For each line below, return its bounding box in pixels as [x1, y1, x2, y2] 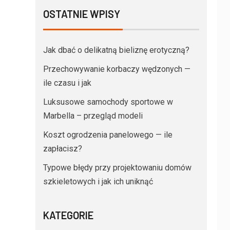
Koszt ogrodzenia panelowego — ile [43, 129, 172, 140]
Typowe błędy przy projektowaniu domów [43, 162, 191, 172]
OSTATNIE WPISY [43, 7, 120, 20]
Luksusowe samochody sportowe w [43, 97, 173, 107]
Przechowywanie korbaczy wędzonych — [43, 64, 190, 74]
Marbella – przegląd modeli [43, 110, 143, 121]
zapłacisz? [43, 143, 82, 154]
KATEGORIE [43, 208, 93, 221]
